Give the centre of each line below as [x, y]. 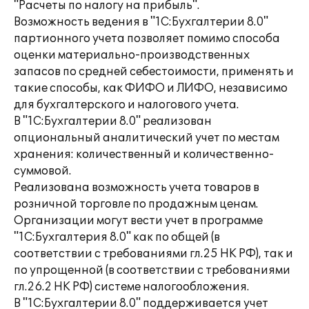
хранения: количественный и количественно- [144, 154]
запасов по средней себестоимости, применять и [154, 72]
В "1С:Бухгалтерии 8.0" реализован [113, 121]
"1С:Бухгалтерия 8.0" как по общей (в [117, 237]
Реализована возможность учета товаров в [137, 188]
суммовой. [42, 171]
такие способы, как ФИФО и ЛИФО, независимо [151, 88]
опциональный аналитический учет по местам [147, 138]
